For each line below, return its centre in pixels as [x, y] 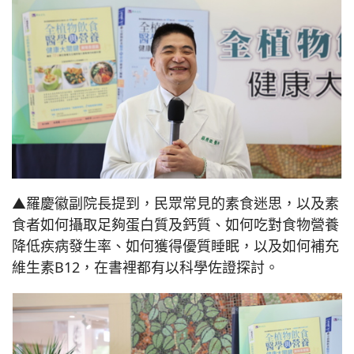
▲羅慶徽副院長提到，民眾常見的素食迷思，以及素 [175, 203]
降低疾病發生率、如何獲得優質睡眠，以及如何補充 [175, 246]
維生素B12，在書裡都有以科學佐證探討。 [145, 267]
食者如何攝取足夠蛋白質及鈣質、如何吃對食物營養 [175, 225]
